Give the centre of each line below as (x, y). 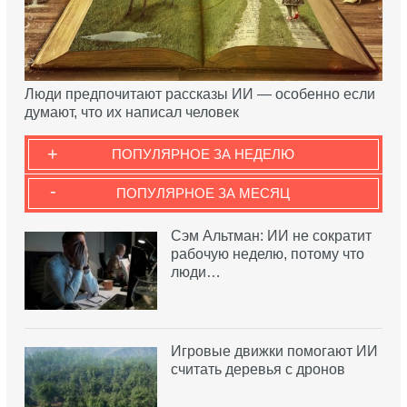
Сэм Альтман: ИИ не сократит (271, 236)
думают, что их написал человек (131, 113)
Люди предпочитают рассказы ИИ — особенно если (199, 94)
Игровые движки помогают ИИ (274, 351)
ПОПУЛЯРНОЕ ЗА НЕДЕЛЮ (203, 154)
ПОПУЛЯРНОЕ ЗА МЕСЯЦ (203, 194)
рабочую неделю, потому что (267, 254)
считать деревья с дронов (258, 369)
